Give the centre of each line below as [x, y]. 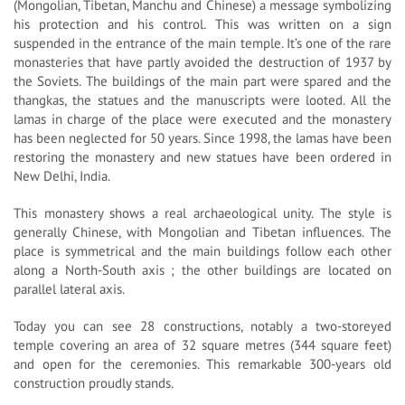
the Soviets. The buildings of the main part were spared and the [202, 81]
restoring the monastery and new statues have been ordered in [202, 157]
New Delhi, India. [62, 176]
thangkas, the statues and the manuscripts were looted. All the [202, 100]
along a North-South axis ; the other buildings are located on [202, 270]
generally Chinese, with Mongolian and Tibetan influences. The [202, 232]
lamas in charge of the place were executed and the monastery [202, 119]
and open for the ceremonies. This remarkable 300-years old [202, 364]
